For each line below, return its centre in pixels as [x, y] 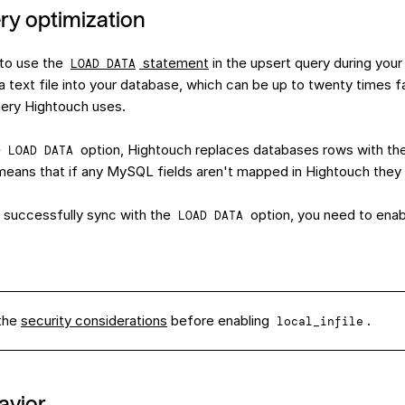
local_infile [320, 322]
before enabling [220, 321]
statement [174, 63]
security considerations [94, 321]
